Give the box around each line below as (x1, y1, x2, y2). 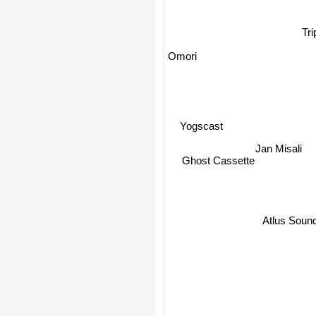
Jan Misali (259, 145, 306, 157)
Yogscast (180, 121, 224, 134)
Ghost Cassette (179, 159, 253, 172)
